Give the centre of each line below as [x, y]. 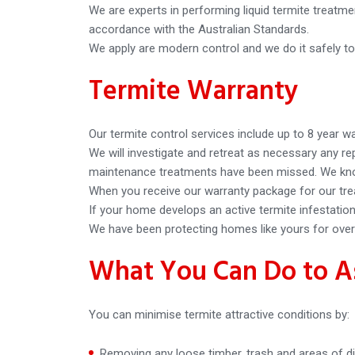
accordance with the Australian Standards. [199, 29]
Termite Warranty [194, 92]
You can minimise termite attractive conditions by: [219, 314]
